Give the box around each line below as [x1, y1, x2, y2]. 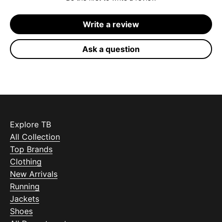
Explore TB [10, 119, 51, 130]
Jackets [10, 194, 39, 204]
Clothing [10, 157, 42, 167]
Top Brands [10, 144, 53, 155]
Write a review [83, 19, 139, 30]
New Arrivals [10, 169, 57, 179]
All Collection [10, 132, 60, 142]
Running [10, 181, 40, 192]
